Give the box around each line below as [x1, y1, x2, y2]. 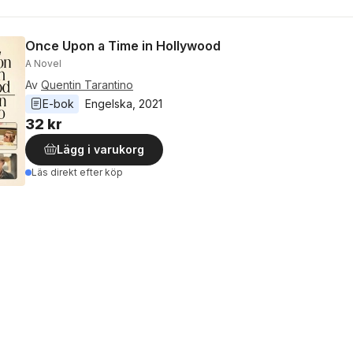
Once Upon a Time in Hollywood [25, 37, 221, 54]
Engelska [85, 96, 132, 110]
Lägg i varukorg [57, 142, 144, 156]
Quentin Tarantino [41, 77, 133, 91]
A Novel [25, 57, 61, 69]
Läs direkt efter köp [32, 165, 123, 178]
